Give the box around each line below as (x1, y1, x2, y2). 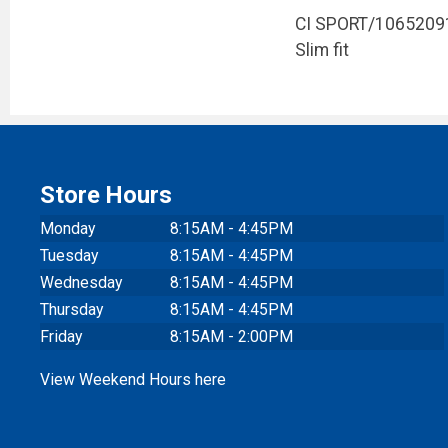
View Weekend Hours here (40, 369, 227, 389)
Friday (40, 326, 83, 346)
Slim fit (294, 39, 349, 60)
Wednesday (40, 272, 123, 292)
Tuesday (40, 245, 99, 265)
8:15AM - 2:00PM (170, 326, 294, 346)
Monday (40, 218, 96, 238)
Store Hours (40, 180, 173, 209)
